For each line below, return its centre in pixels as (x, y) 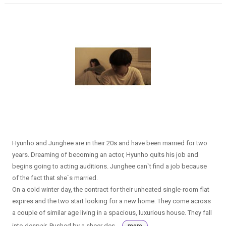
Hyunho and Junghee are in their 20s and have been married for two (109, 143)
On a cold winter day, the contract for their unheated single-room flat (110, 189)
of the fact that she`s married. (55, 178)
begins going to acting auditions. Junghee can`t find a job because (109, 166)
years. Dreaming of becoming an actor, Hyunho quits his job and (105, 154)
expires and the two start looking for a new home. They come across (111, 201)
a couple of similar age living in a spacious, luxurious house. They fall (112, 212)
